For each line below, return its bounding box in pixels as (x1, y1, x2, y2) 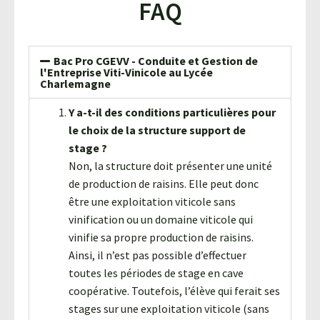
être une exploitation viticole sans (69, 194, 236, 209)
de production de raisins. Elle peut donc (69, 176, 259, 191)
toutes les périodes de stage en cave (69, 265, 244, 280)
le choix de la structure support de (69, 122, 246, 137)
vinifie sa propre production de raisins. (69, 229, 254, 244)
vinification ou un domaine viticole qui (69, 211, 253, 226)
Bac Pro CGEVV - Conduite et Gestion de (54, 53, 259, 68)
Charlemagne (40, 76, 111, 91)
